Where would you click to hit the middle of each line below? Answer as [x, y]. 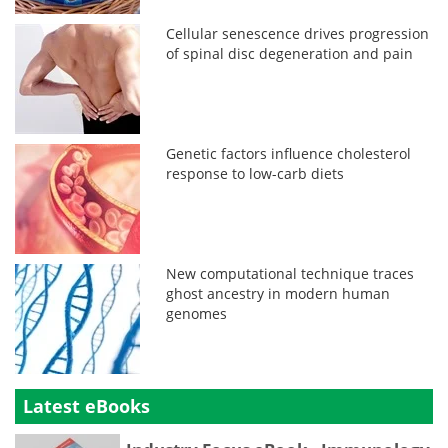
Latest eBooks [86, 406]
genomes [197, 314]
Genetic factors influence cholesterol [289, 154]
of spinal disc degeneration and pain [290, 54]
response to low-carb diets [255, 174]
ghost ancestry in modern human [278, 294]
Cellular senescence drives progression [298, 34]
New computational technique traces [290, 274]
